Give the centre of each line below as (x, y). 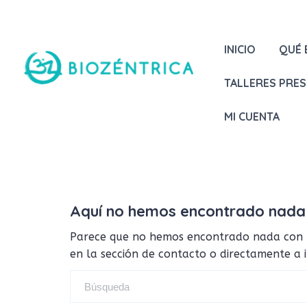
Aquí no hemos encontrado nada (188, 211)
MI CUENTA (251, 116)
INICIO (240, 49)
